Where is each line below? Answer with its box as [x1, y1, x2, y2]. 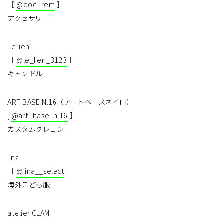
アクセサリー [7, 13, 50, 23]
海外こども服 [7, 179, 50, 190]
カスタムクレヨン [7, 124, 64, 134]
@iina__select [16, 165, 65, 176]
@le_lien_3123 [16, 54, 67, 65]
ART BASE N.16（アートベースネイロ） [7, 96, 134, 107]
